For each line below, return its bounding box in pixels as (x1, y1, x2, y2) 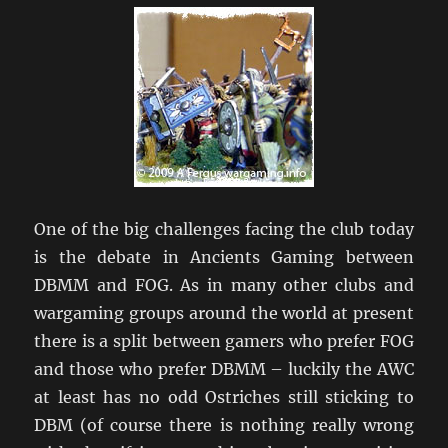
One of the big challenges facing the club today (34, 218, 414, 239)
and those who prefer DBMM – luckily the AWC (34, 358, 414, 379)
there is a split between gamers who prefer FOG (34, 330, 414, 351)
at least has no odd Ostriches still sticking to (34, 386, 414, 407)
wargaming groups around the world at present (34, 302, 414, 323)
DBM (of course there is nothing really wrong (34, 414, 414, 435)
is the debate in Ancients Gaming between (34, 246, 414, 267)
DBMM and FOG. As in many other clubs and (34, 274, 414, 295)
